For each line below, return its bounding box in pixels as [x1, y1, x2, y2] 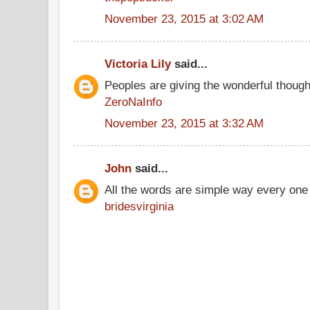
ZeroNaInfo [104, 94, 162, 109]
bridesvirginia [104, 199, 174, 213]
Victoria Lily [104, 57, 171, 71]
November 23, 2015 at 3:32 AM [104, 116, 264, 130]
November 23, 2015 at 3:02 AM [104, 11, 264, 26]
